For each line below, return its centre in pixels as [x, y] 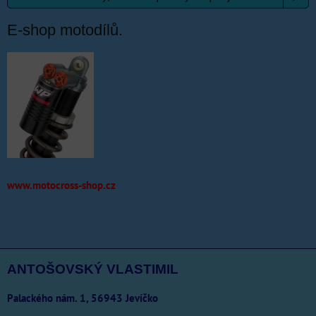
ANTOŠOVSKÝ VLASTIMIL [93, 269]
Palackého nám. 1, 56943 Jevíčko [83, 298]
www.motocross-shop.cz [61, 185]
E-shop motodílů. [65, 30]
